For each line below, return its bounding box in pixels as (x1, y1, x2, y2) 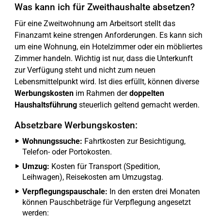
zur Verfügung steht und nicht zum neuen (15, 65, 155, 75)
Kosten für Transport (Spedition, (49, 162, 160, 171)
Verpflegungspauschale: (22, 187, 108, 196)
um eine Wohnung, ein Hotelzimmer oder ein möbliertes (15, 42, 202, 51)
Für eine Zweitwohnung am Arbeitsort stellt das (15, 19, 175, 28)
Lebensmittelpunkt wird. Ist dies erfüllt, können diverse (15, 77, 199, 86)
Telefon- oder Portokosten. (22, 147, 112, 156)
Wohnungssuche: (22, 137, 82, 146)
